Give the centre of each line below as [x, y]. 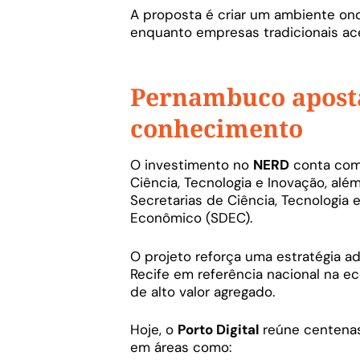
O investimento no [192, 165]
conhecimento [217, 129]
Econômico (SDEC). [191, 218]
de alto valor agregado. [202, 291]
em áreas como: [181, 348]
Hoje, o [154, 330]
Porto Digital [220, 330]
